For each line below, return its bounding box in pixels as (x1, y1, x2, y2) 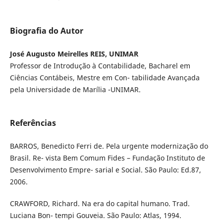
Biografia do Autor (9, 25, 83, 37)
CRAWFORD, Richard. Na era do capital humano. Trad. (9, 199, 190, 209)
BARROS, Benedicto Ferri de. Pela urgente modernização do (9, 141, 208, 151)
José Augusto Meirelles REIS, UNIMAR (9, 49, 138, 59)
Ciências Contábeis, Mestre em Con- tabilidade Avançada (9, 73, 200, 83)
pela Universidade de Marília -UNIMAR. (9, 85, 141, 95)
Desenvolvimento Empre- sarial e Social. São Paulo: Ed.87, (9, 165, 201, 175)
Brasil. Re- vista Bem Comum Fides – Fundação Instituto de (9, 153, 205, 163)
